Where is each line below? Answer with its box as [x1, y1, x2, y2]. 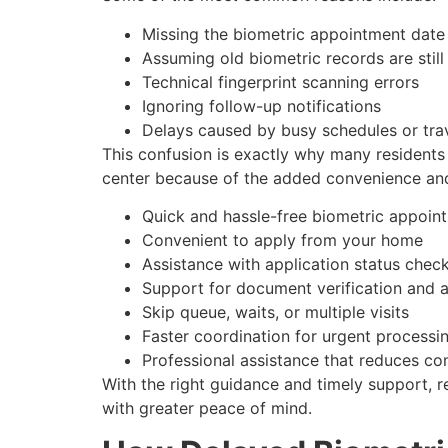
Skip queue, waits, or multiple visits [142, 301, 409, 322]
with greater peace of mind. [102, 397, 317, 418]
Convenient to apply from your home [142, 229, 423, 250]
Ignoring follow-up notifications [142, 95, 381, 116]
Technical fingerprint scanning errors [142, 71, 419, 92]
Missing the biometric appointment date [142, 23, 445, 44]
